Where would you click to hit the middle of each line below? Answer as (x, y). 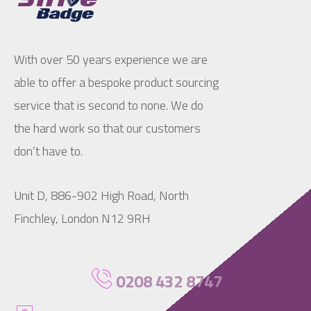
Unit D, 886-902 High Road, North (101, 196)
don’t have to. (48, 151)
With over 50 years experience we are (111, 59)
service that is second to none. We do (109, 105)
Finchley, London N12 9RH (82, 219)
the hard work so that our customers (107, 128)
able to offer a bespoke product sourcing (116, 82)
